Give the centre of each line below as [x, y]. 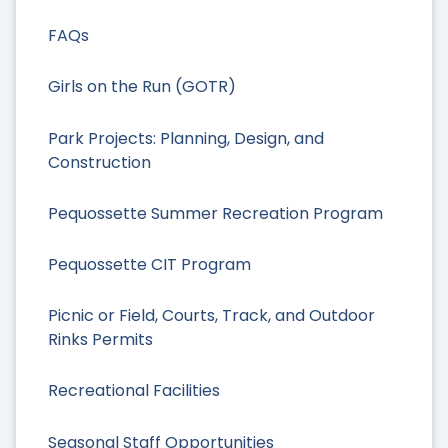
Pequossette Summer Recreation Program [215, 213]
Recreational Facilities [134, 391]
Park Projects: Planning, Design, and [186, 138]
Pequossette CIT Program [149, 264]
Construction [99, 162]
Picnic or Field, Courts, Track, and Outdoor [211, 316]
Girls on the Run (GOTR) [142, 87]
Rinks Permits [100, 340]
